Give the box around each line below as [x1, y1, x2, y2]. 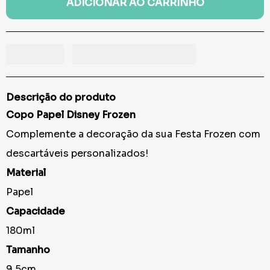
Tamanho [6, 243, 52, 257]
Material [6, 166, 46, 180]
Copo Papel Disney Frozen [6, 108, 136, 122]
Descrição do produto [6, 91, 116, 104]
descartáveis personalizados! [6, 147, 148, 160]
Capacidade [6, 205, 65, 218]
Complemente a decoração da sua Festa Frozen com [6, 128, 260, 141]
